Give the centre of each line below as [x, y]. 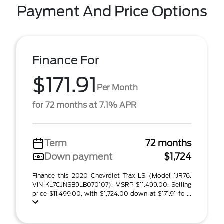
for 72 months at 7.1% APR [84, 105]
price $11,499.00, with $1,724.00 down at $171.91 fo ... [112, 194]
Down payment [78, 157]
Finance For [66, 60]
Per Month [117, 87]
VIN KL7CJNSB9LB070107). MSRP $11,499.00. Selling [112, 185]
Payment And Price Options [112, 11]
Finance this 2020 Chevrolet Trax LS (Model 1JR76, [112, 176]
